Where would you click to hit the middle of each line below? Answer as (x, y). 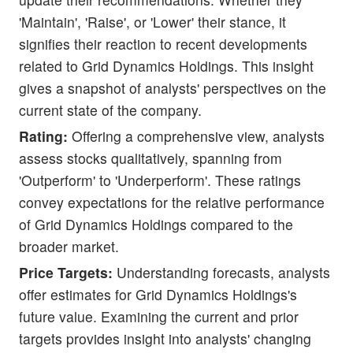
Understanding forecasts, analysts (221, 272)
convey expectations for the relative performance (172, 202)
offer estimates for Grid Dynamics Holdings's (158, 294)
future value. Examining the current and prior (159, 316)
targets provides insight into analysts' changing (165, 338)
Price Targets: (66, 272)
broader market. (69, 246)
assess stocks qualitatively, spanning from (150, 158)
